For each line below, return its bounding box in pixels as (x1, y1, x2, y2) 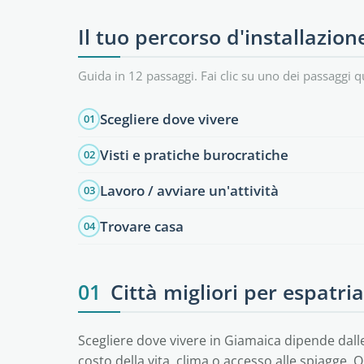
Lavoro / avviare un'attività (100, 180, 279, 200)
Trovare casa (100, 216, 184, 236)
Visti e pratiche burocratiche (100, 145, 288, 164)
